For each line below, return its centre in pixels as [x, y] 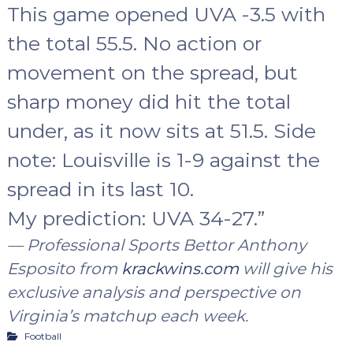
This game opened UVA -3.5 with [166, 15]
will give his [285, 269]
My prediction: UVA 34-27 [130, 219]
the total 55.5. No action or [134, 44]
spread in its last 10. [100, 190]
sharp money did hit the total [149, 102]
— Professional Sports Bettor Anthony [156, 245]
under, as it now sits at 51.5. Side [161, 131]
